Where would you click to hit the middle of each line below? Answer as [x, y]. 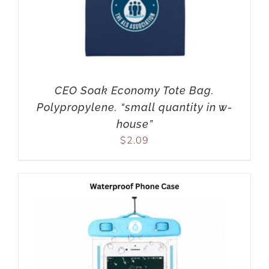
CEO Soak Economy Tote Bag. [134, 90]
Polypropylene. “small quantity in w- [134, 107]
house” [134, 124]
